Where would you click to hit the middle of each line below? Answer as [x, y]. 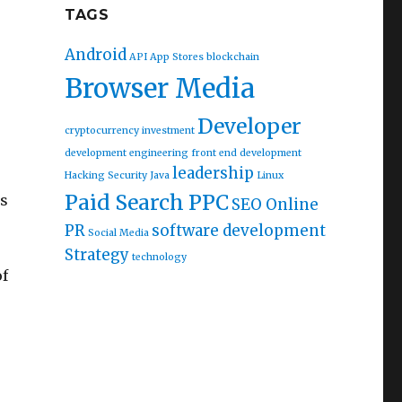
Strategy [96, 254]
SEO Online [275, 204]
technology [159, 257]
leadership [213, 173]
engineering [158, 153]
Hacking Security [105, 175]
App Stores [176, 57]
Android [95, 54]
